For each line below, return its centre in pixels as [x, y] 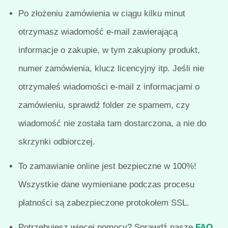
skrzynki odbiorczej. [56, 142]
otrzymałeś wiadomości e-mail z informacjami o [109, 87]
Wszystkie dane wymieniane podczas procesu [106, 184]
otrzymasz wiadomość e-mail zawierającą [98, 32]
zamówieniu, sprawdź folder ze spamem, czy [104, 105]
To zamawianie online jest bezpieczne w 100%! [107, 166]
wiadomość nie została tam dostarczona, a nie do [112, 124]
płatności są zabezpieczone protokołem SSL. [104, 203]
